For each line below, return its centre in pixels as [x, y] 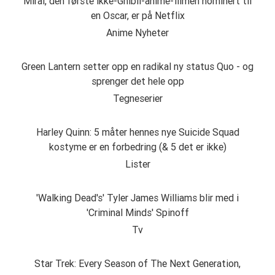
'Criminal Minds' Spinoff [137, 213]
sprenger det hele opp [137, 81]
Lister [137, 164]
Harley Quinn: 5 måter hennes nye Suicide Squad [137, 132]
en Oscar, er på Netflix [137, 16]
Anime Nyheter [137, 33]
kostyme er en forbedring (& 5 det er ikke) [137, 147]
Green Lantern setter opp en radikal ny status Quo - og [137, 67]
